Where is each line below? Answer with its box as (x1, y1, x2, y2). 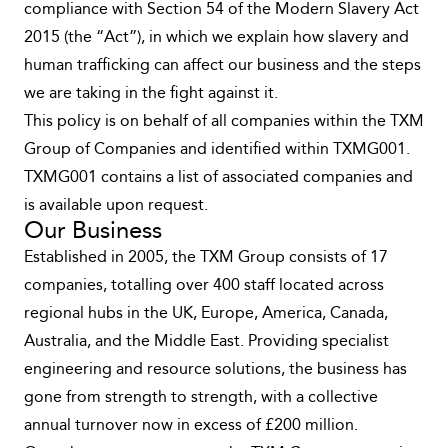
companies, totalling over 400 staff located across (24, 278, 384, 294)
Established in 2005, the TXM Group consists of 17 (24, 250, 388, 266)
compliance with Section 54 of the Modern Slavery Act (24, 2, 419, 18)
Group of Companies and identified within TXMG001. (24, 142, 410, 158)
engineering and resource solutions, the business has (24, 362, 407, 378)
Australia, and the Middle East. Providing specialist (24, 334, 389, 350)
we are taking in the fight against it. (24, 86, 278, 102)
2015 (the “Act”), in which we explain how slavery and (24, 30, 409, 46)
